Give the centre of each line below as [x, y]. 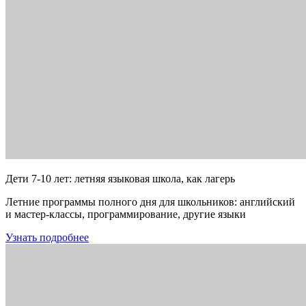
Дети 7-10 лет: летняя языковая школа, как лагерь [120, 179]
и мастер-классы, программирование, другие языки [126, 214]
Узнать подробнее [47, 237]
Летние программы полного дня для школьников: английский [150, 202]
